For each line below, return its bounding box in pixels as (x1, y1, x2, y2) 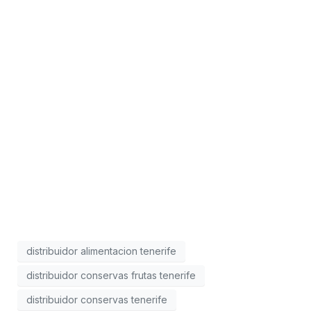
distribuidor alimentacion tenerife (26, 245, 176, 258)
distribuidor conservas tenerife (26, 294, 167, 306)
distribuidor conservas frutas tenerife (26, 269, 196, 282)
